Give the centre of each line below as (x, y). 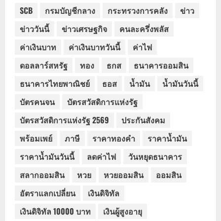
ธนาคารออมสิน (161, 65)
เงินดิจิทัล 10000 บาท (55, 211)
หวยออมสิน (124, 175)
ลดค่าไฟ (101, 157)
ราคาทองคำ (114, 138)
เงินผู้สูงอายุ (123, 211)
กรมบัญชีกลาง (70, 11)
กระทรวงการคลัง (138, 11)
